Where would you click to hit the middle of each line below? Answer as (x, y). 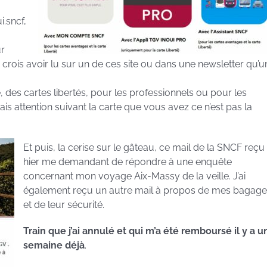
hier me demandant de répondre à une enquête (128, 162)
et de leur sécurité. (64, 205)
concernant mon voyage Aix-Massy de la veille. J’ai (134, 176)
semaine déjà (54, 246)
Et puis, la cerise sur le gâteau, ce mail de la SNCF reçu (144, 148)
